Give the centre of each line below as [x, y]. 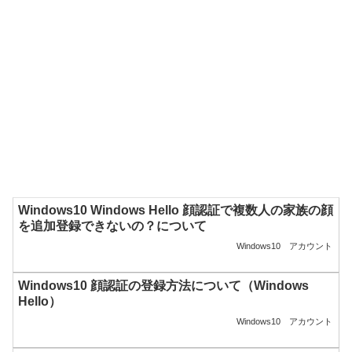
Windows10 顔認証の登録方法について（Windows [164, 286]
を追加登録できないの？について [113, 226]
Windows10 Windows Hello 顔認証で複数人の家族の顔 [176, 210]
